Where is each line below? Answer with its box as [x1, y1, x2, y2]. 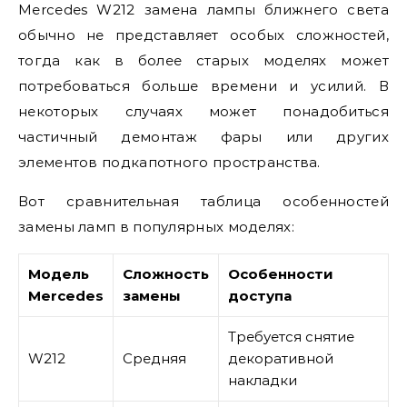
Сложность [123, 265, 209, 283]
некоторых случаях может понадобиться [18, 103, 389, 120]
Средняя [123, 350, 186, 367]
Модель [28, 265, 89, 283]
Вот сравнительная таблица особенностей [18, 193, 389, 210]
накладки [228, 372, 297, 389]
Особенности [228, 265, 333, 283]
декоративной [228, 350, 333, 367]
